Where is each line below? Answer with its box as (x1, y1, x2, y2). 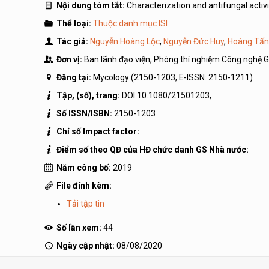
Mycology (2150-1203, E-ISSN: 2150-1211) (92, 73, 253, 82)
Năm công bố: (54, 163, 113, 172)
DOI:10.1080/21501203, (121, 91, 211, 100)
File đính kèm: (54, 181, 112, 190)
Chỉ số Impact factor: (54, 127, 139, 136)
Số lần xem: (54, 223, 103, 232)
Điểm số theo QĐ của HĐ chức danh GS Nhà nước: (54, 145, 249, 154)
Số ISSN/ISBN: (54, 109, 114, 118)
